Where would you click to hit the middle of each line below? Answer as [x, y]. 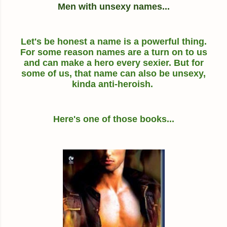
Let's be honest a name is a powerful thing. [113, 41]
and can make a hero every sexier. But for [113, 63]
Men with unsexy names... [113, 6]
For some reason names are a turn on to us [113, 52]
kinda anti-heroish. [113, 84]
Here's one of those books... [113, 119]
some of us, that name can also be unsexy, [113, 73]
